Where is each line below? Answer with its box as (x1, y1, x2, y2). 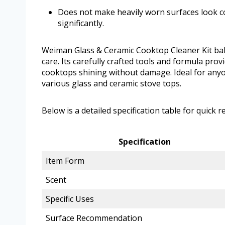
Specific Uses (46, 193, 94, 205)
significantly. (58, 18, 104, 29)
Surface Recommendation (46, 212, 142, 224)
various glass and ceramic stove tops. (42, 78, 181, 89)
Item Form (46, 155, 84, 167)
